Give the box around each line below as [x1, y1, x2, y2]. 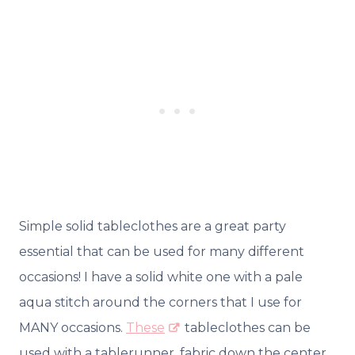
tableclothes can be [181, 319, 311, 335]
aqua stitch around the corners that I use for [19, 294, 302, 310]
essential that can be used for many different [19, 243, 304, 259]
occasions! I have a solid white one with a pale [19, 269, 303, 284]
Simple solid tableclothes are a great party [19, 218, 286, 234]
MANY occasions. [19, 319, 126, 335]
